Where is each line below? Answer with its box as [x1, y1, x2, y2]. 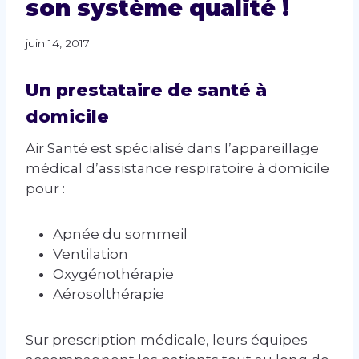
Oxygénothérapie [53, 266, 174, 283]
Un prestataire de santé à [26, 79, 267, 102]
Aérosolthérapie [53, 286, 164, 303]
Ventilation [53, 246, 128, 263]
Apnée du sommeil [53, 226, 188, 243]
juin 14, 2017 [26, 37, 90, 50]
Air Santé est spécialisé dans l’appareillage [26, 140, 319, 157]
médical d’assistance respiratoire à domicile [26, 160, 329, 177]
